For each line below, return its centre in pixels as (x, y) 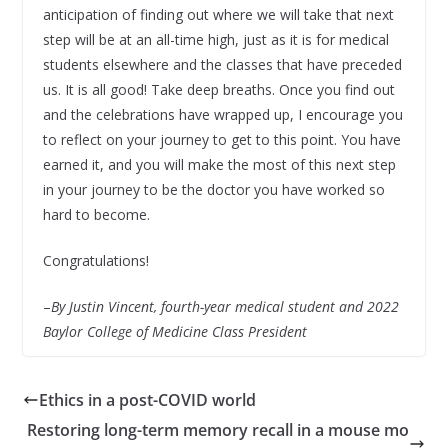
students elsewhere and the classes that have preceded (222, 65)
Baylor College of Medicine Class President (174, 332)
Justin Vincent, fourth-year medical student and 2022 (233, 307)
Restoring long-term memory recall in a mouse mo (218, 430)
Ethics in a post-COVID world (147, 400)
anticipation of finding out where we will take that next (218, 15)
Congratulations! (95, 261)
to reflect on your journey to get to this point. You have (221, 140)
